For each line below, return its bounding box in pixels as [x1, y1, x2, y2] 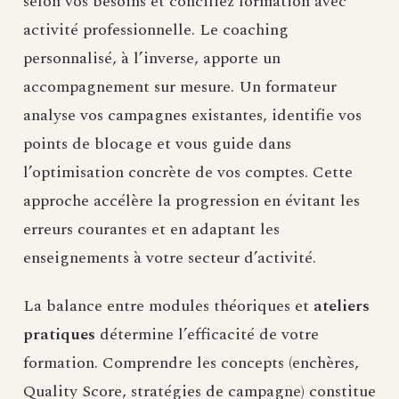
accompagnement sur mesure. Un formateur [23, 75, 337, 100]
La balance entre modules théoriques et [23, 294, 309, 319]
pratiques [23, 322, 95, 347]
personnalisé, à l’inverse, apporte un [23, 46, 281, 71]
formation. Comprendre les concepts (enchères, [23, 351, 359, 376]
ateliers [309, 294, 370, 319]
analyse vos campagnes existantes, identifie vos [23, 103, 362, 128]
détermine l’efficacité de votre [95, 322, 319, 347]
